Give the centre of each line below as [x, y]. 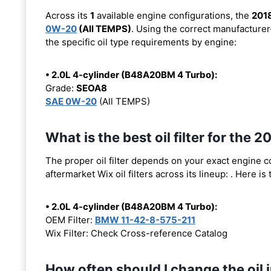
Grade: [61, 88]
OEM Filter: [70, 220]
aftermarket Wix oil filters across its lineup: [138, 174]
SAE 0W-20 [71, 101]
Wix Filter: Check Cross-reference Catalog [136, 233]
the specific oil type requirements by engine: [141, 42]
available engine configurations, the [173, 15]
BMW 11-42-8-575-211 [145, 220]
